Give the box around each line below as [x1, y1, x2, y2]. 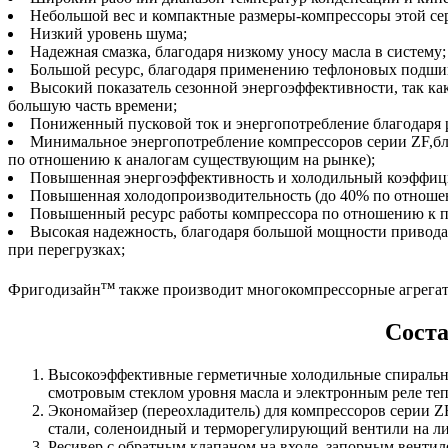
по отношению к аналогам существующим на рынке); [8, 150, 375, 168]
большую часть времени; [8, 96, 177, 114]
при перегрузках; [8, 240, 125, 258]
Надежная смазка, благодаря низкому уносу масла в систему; [30, 42, 446, 60]
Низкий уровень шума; [30, 24, 187, 42]
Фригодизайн [8, 281, 101, 299]
